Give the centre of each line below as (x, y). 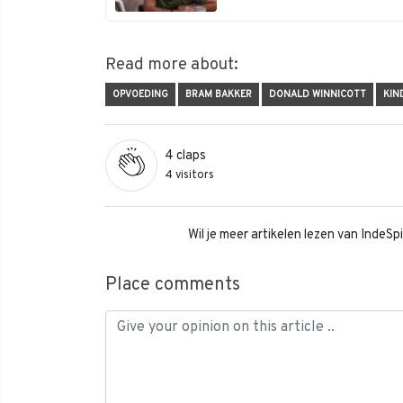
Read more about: (172, 65)
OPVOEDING (140, 94)
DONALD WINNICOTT (318, 94)
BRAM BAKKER (219, 94)
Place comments (173, 285)
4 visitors (189, 175)
